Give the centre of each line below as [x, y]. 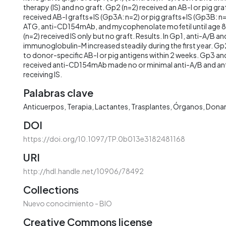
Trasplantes [151, 106]
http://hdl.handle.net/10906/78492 [83, 171]
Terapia [79, 106]
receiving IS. [43, 74]
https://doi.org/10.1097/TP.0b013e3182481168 [104, 138]
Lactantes [111, 106]
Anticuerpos [44, 106]
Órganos [188, 106]
